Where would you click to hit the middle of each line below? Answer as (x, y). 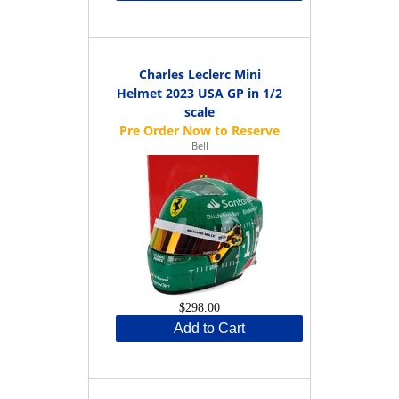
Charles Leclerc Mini (199, 74)
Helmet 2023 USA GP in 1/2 (199, 93)
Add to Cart (209, 328)
